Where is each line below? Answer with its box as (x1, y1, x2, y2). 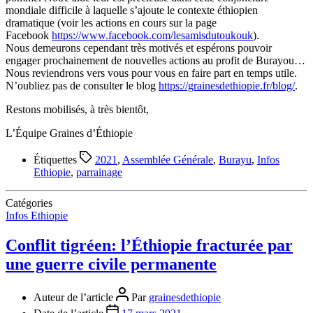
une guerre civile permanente (6, 254, 217, 273)
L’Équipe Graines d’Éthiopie (6, 126, 133, 139)
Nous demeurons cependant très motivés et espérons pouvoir (6, 41, 272, 54)
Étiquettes (34, 153, 80, 166)
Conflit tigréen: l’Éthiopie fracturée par (6, 235, 293, 254)
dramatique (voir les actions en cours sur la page (6, 16, 217, 29)
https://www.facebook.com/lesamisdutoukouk (52, 29, 253, 41)
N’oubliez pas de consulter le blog (6, 79, 159, 92)
